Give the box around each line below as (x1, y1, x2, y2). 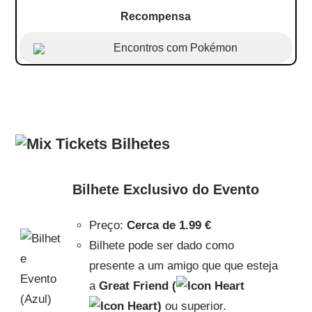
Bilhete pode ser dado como (88, 239, 234, 252)
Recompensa (120, 10, 192, 22)
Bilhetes (107, 135, 170, 153)
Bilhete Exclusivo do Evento (72, 182, 259, 197)
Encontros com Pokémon (113, 42, 237, 54)
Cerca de (126, 219, 175, 232)
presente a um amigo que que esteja (88, 259, 278, 272)
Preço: (88, 219, 127, 232)
